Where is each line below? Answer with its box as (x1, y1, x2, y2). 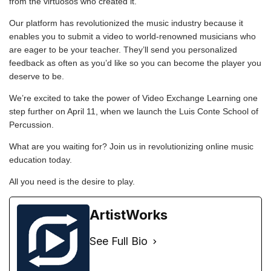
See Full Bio (90, 235, 148, 247)
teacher (90, 45, 119, 54)
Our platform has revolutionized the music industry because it (9, 18, 243, 28)
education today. (9, 155, 72, 165)
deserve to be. (9, 71, 64, 81)
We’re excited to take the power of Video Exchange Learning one (9, 93, 258, 103)
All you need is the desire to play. (9, 177, 135, 186)
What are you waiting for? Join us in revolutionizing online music (9, 142, 253, 151)
